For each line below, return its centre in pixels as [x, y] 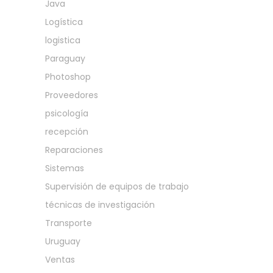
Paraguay [65, 58]
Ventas [60, 259]
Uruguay [63, 241]
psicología [67, 113]
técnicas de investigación [100, 204]
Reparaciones [74, 150]
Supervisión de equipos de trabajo [117, 186]
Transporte [69, 223]
